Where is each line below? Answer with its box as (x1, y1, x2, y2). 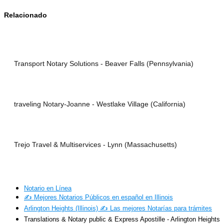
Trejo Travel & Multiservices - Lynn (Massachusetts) (14, 140, 177, 149)
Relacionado (4, 11, 47, 19)
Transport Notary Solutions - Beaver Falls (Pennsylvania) (14, 59, 193, 68)
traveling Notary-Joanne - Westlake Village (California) (14, 100, 185, 108)
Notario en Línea (24, 184, 71, 192)
